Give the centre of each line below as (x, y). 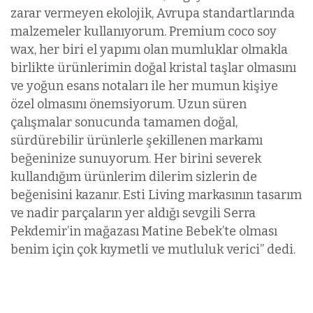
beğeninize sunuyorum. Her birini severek (136, 158)
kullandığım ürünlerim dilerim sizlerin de (134, 176)
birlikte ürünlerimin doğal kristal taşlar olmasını (153, 67)
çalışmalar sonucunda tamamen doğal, (124, 122)
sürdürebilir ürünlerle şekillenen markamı (137, 140)
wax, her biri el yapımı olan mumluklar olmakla (149, 49)
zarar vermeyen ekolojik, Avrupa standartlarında (153, 13)
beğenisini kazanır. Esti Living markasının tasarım (156, 195)
